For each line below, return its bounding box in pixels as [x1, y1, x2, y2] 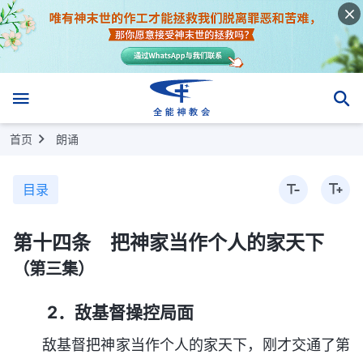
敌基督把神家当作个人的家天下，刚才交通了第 [42, 336, 350, 354]
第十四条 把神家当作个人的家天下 [13, 230, 324, 254]
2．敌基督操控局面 [47, 301, 194, 322]
